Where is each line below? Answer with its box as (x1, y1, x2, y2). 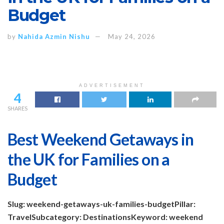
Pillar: (174, 199, 195, 209)
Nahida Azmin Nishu (18, 32, 90, 40)
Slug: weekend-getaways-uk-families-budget (7, 199, 174, 209)
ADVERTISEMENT (79, 82, 145, 88)
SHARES (7, 104, 27, 111)
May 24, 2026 (108, 32, 155, 40)
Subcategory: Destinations (31, 212, 131, 222)
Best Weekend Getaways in (7, 129, 194, 149)
